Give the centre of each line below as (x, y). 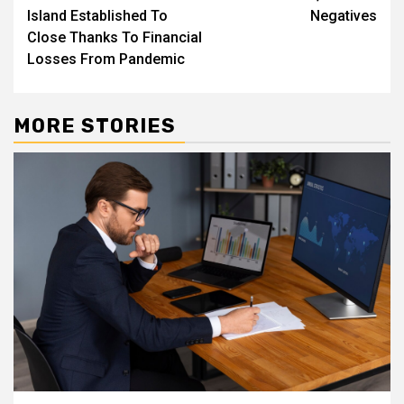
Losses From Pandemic (106, 59)
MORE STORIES (95, 125)
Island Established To (97, 15)
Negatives (344, 15)
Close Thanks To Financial (115, 37)
